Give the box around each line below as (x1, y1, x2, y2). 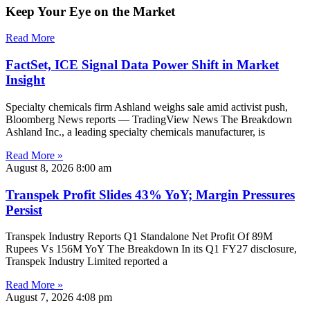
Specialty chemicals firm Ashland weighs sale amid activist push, (6, 100, 288, 113)
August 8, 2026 (6, 161, 76, 174)
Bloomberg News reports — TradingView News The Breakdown (6, 113, 292, 125)
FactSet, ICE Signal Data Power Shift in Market (6, 57, 279, 73)
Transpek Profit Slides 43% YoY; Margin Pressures (6, 187, 295, 202)
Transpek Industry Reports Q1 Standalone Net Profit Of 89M (6, 230, 273, 243)
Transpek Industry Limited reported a (6, 255, 167, 268)
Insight (6, 73, 45, 88)
